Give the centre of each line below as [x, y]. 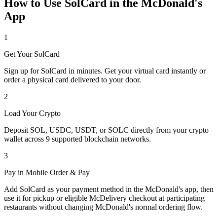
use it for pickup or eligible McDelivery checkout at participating [104, 198]
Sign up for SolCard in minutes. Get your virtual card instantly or [105, 71]
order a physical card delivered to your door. [73, 80]
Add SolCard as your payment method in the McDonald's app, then [109, 189]
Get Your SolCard [32, 54]
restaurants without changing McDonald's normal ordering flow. [103, 207]
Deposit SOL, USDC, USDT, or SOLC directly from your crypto [106, 130]
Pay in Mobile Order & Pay [47, 173]
